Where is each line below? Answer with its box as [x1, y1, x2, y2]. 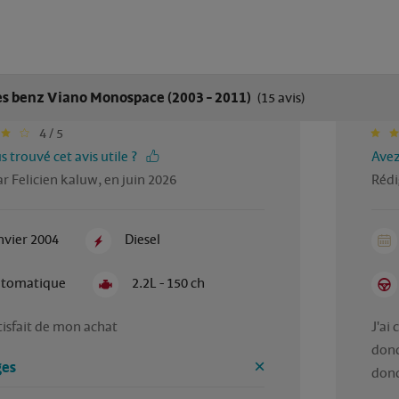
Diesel [125, 230, 161, 248]
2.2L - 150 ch [132, 274, 206, 293]
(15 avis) [253, 89, 305, 108]
